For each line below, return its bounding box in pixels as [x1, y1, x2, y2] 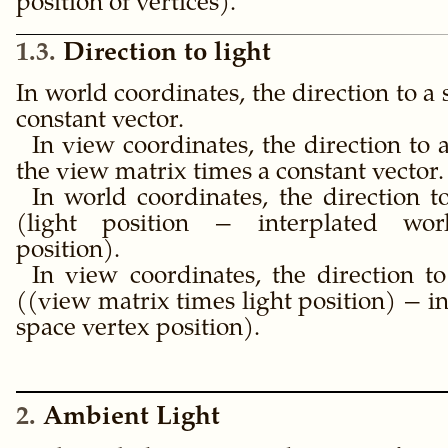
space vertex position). [16, 317, 260, 343]
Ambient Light [43, 405, 220, 432]
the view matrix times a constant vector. [16, 161, 444, 187]
